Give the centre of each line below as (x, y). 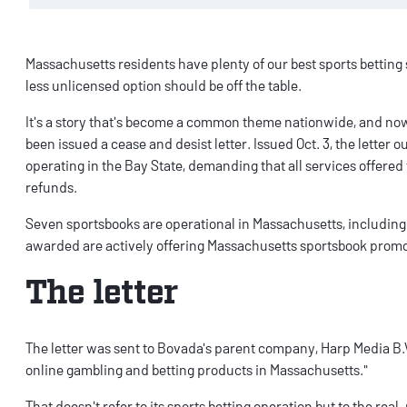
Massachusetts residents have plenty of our (158, 64)
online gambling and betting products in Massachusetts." (198, 370)
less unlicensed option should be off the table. (165, 85)
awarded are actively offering (116, 245)
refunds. (51, 187)
